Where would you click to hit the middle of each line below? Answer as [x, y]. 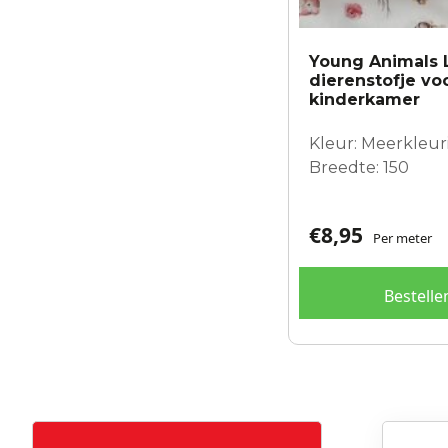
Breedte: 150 [359, 167]
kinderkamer [364, 99]
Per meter [402, 237]
